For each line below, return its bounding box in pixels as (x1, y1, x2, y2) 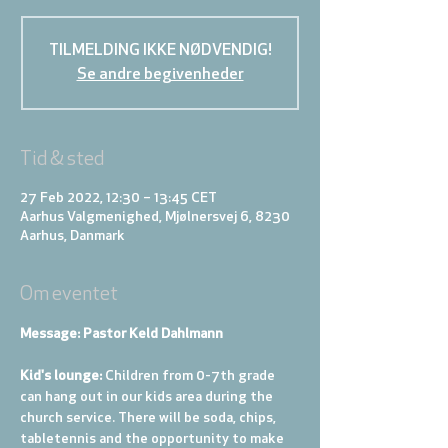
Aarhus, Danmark (20, 229, 125, 244)
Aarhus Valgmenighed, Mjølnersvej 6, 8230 (20, 210, 290, 225)
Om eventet (20, 285, 118, 305)
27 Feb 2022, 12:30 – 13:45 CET (20, 191, 217, 206)
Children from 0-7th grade (105, 369, 278, 384)
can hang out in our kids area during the (20, 390, 276, 405)
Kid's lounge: (20, 369, 105, 384)
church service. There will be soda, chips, (20, 411, 279, 426)
